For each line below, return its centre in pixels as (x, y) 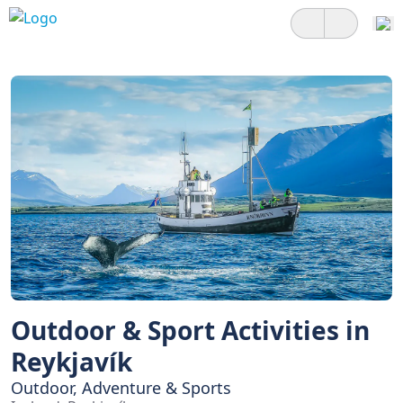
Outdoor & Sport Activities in (190, 330)
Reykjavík (72, 362)
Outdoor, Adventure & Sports (121, 388)
